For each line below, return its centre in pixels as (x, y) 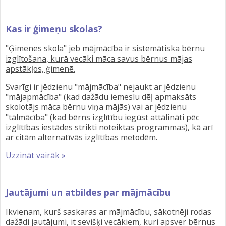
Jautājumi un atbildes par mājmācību (88, 192)
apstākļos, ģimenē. (40, 68)
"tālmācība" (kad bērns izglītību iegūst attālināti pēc (102, 117)
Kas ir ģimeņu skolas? (54, 29)
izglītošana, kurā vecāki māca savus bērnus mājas (99, 58)
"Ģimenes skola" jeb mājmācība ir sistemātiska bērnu (105, 48)
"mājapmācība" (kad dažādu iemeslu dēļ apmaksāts (101, 97)
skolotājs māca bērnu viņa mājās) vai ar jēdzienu (96, 107)
